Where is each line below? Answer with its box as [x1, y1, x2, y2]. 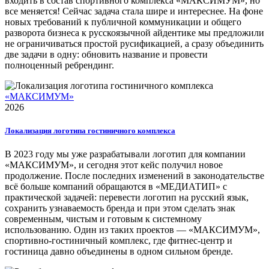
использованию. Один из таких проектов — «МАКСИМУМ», [5, 225, 260, 235]
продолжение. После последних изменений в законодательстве [5, 171, 264, 181]
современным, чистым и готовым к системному [5, 214, 202, 225]
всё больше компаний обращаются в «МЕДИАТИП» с [5, 181, 227, 192]
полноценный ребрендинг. [5, 59, 114, 70]
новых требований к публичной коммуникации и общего [5, 16, 241, 27]
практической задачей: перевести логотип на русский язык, [5, 192, 249, 203]
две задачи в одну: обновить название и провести [5, 49, 208, 59]
